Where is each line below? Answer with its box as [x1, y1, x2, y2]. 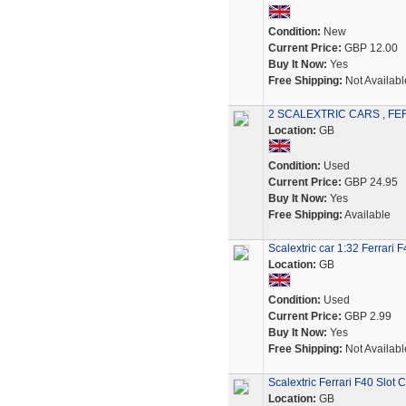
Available [342, 208, 391, 221]
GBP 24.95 [341, 176, 398, 188]
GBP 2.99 [341, 310, 391, 323]
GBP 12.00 [341, 42, 398, 54]
